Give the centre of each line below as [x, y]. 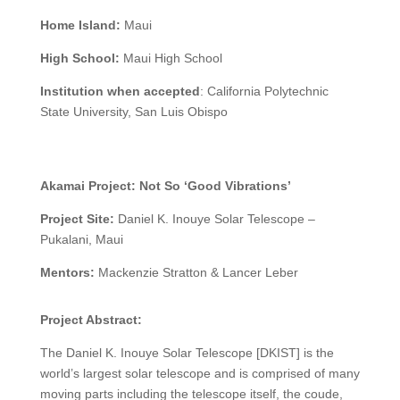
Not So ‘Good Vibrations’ [215, 186]
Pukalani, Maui [81, 240]
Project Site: [79, 219]
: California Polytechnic [264, 92]
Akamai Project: [89, 186]
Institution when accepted [120, 92]
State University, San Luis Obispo [133, 112]
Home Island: [80, 25]
